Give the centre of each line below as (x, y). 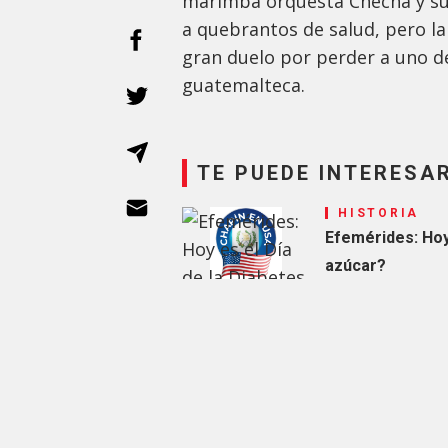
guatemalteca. (243, 85)
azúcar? (356, 266)
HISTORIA (378, 213)
